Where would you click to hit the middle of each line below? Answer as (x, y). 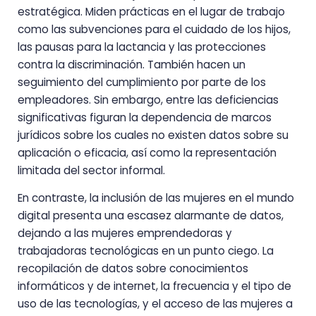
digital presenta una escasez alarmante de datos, (151, 216)
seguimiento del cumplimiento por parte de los (142, 82)
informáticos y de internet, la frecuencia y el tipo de (154, 286)
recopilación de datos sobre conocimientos (133, 269)
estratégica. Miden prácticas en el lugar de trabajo (151, 11)
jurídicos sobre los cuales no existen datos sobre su (153, 135)
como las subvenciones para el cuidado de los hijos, (154, 29)
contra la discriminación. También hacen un (132, 64)
